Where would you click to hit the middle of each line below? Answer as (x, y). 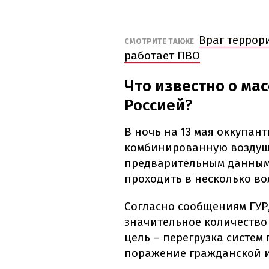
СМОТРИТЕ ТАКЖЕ (160, 41)
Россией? (158, 106)
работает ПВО (162, 56)
